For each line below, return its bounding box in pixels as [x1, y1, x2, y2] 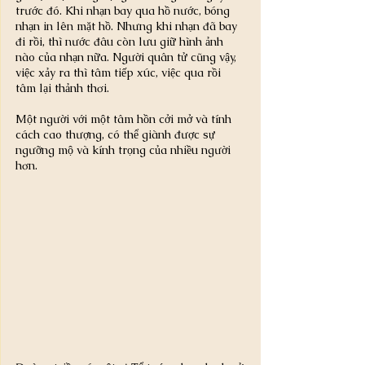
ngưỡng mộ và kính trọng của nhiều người [15, 142, 234, 157]
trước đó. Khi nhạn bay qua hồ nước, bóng [15, 2, 233, 18]
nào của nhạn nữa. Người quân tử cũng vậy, [15, 49, 240, 64]
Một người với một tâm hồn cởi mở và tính [15, 111, 235, 126]
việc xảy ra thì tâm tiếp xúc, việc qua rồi [15, 64, 224, 80]
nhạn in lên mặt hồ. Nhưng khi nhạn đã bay [15, 18, 240, 33]
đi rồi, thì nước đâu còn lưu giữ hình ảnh [15, 33, 226, 49]
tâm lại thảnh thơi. [15, 80, 109, 95]
